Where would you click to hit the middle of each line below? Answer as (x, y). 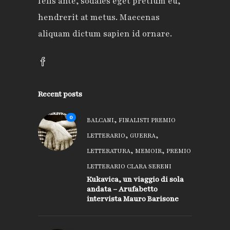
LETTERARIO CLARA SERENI (129, 166)
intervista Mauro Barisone (133, 199)
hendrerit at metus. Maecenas (99, 17)
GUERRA (143, 135)
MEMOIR (148, 151)
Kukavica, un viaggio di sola (135, 179)
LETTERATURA (109, 151)
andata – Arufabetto (122, 189)
